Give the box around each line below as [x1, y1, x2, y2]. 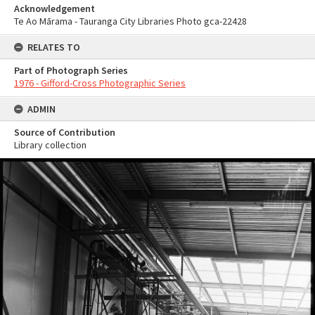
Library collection [14, 139, 86, 151]
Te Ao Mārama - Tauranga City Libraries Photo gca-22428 [14, 15, 247, 27]
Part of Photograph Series [14, 64, 128, 77]
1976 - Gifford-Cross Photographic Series [14, 77, 186, 89]
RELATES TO [27, 41, 80, 53]
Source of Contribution [14, 126, 115, 139]
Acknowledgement [14, 2, 95, 15]
